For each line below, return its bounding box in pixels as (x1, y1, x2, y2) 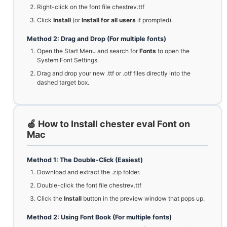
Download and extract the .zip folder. (37, 168, 140, 176)
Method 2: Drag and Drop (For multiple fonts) (27, 35, 166, 43)
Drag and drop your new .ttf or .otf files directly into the (37, 69, 191, 78)
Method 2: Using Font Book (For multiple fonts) (27, 213, 172, 221)
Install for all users (82, 16, 136, 24)
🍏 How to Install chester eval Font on (27, 119, 190, 130)
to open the (156, 47, 190, 55)
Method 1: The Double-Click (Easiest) (27, 156, 143, 164)
